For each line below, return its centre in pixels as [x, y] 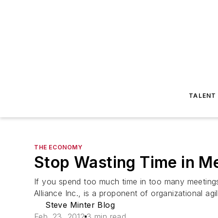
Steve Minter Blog [80, 205]
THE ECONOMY [58, 147]
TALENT [203, 96]
